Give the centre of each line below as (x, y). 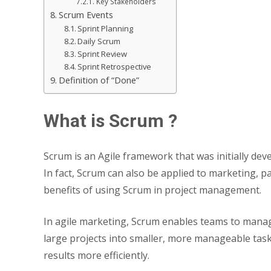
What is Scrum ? (110, 120)
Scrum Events (86, 15)
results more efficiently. (96, 255)
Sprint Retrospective (115, 66)
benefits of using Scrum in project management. (152, 190)
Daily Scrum (99, 41)
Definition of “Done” (99, 80)
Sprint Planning (106, 28)
